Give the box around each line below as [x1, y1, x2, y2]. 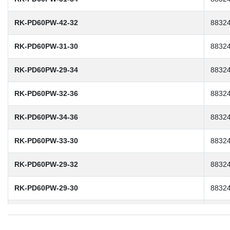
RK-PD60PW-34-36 [14, 112, 78, 121]
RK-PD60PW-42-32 [14, 18, 78, 27]
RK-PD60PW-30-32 [14, 207, 78, 216]
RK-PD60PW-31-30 [14, 42, 78, 50]
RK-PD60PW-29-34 [14, 65, 78, 74]
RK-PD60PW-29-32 [14, 160, 78, 168]
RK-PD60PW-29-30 [14, 183, 78, 192]
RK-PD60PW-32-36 [14, 89, 78, 98]
